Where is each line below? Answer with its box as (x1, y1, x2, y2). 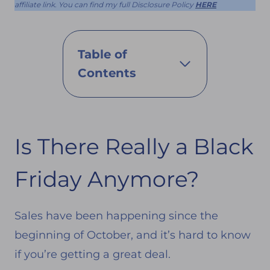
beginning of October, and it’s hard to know (14, 228, 251, 242)
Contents (78, 65, 136, 80)
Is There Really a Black (14, 133, 254, 160)
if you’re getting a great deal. (14, 247, 171, 261)
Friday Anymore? (14, 165, 199, 192)
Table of (78, 46, 127, 61)
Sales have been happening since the (14, 209, 218, 222)
